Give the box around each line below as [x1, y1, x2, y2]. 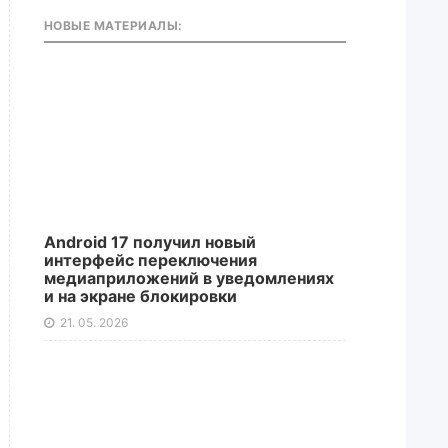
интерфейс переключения [43, 250, 257, 270]
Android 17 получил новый [43, 232, 256, 252]
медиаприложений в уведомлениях [43, 268, 334, 288]
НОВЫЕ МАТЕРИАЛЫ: [43, 18, 183, 33]
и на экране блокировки [43, 286, 237, 306]
